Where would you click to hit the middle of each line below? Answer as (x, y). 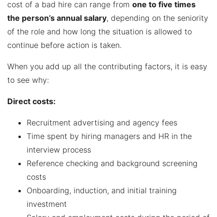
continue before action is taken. (64, 45)
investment (47, 204)
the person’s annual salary (57, 18)
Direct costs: (31, 101)
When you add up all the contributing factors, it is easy (107, 66)
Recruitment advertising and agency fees (102, 122)
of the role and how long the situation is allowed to (100, 31)
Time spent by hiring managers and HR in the (109, 136)
